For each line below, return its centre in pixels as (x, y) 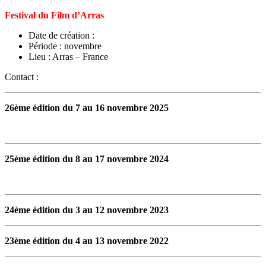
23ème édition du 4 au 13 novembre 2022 (87, 240)
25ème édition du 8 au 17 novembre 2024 (87, 159)
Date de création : (61, 35)
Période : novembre (65, 46)
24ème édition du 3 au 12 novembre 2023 (87, 210)
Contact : (22, 77)
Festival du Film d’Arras (54, 15)
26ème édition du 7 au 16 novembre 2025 (87, 107)
